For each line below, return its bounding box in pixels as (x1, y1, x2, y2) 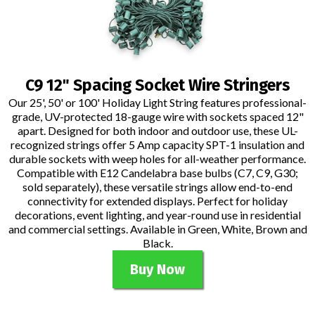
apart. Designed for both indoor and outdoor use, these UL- (17, 124, 298, 138)
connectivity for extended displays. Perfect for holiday (27, 194, 288, 208)
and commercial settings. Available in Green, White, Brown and (8, 222, 307, 236)
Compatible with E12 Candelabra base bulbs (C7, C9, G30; (17, 166, 298, 180)
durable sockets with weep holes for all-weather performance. (9, 152, 306, 166)
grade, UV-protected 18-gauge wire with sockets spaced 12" (11, 110, 304, 124)
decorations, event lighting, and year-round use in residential (14, 208, 301, 222)
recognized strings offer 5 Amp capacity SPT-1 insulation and (11, 138, 304, 152)
